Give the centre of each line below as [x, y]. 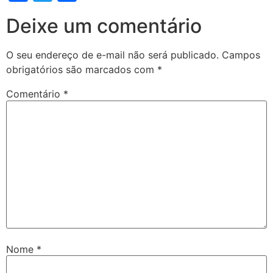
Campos [241, 55]
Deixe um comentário [104, 26]
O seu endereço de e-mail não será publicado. [112, 55]
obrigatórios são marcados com [82, 70]
